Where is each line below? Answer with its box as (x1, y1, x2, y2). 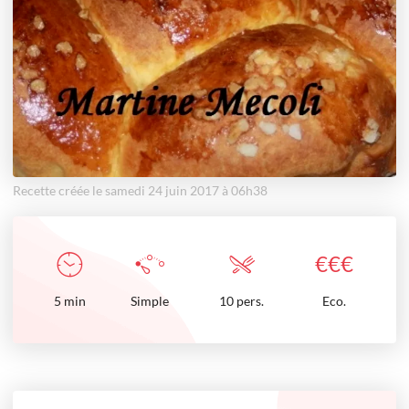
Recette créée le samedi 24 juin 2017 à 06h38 (13, 183, 267, 198)
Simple (131, 293, 169, 309)
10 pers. (219, 293, 264, 309)
